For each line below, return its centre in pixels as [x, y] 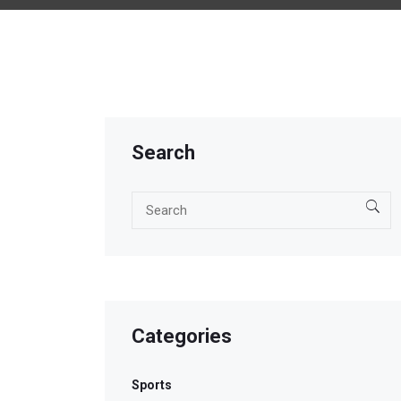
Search [163, 153]
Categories [182, 337]
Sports [152, 385]
